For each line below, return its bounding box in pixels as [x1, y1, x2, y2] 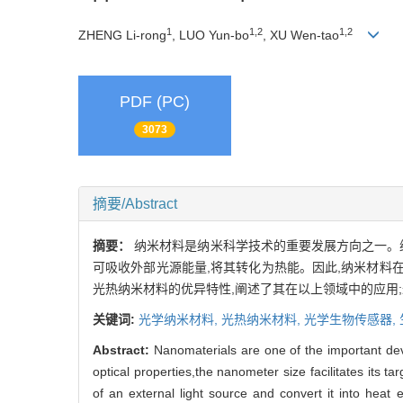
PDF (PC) [120, 92, 190, 111]
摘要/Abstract [93, 195, 177, 211]
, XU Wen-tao [263, 27, 339, 42]
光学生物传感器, [304, 311, 399, 327]
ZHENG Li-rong [78, 27, 166, 42]
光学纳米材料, [139, 311, 221, 327]
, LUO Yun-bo [172, 27, 249, 42]
